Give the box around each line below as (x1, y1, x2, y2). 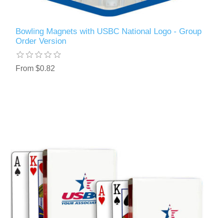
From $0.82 (16, 64, 55, 73)
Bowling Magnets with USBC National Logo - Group (16, 26, 202, 36)
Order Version (16, 36, 67, 46)
